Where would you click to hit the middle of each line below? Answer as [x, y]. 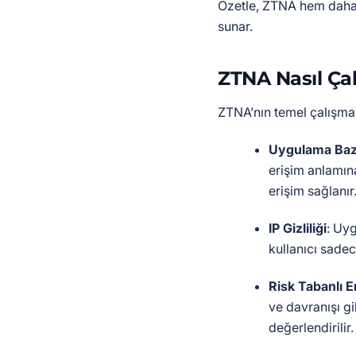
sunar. [235, 26]
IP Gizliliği [298, 228]
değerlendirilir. [311, 327]
